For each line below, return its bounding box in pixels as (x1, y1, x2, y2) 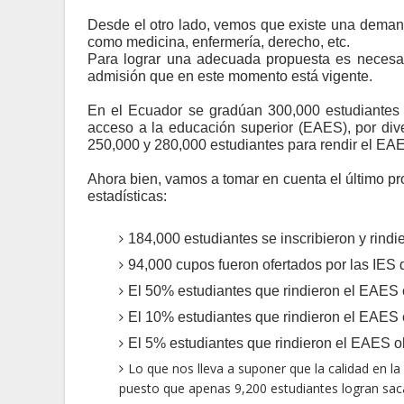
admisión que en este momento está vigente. (87, 69, 372, 84)
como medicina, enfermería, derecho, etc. (87, 34, 350, 50)
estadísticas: (87, 188, 167, 204)
